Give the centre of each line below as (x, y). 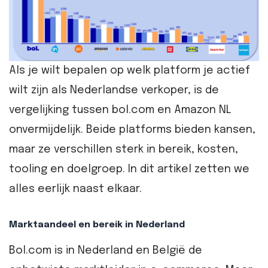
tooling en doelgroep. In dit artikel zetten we (129, 170)
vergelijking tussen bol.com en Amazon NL (120, 110)
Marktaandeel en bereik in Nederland (97, 225)
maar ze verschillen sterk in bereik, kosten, (124, 150)
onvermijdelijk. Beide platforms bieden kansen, (132, 130)
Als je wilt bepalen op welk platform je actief (130, 71)
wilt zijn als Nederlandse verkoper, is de (114, 91)
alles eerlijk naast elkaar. (75, 189)
